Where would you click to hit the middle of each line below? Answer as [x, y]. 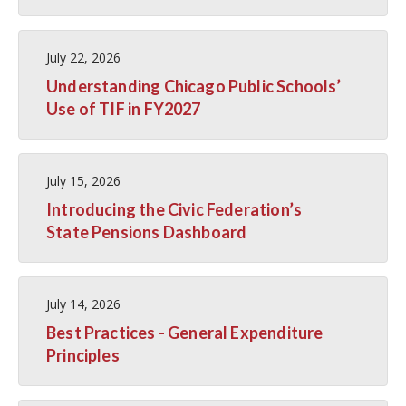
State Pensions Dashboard [147, 232]
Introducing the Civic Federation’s [174, 209]
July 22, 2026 [83, 57]
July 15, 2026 [83, 180]
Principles [83, 355]
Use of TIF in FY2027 [124, 108]
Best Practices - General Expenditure [185, 332]
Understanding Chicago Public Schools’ [194, 86]
